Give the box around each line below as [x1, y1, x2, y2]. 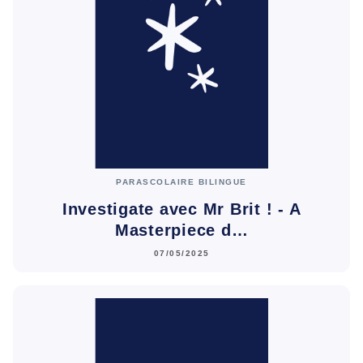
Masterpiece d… [114, 220, 249, 239]
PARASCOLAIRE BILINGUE [116, 177, 247, 187]
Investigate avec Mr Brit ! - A [62, 199, 301, 218]
